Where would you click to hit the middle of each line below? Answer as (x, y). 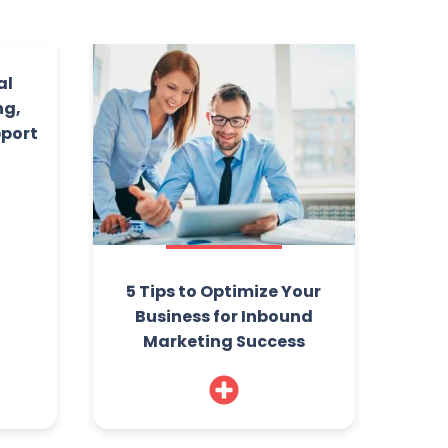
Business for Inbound (223, 317)
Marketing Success (223, 342)
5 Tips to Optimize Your (224, 292)
